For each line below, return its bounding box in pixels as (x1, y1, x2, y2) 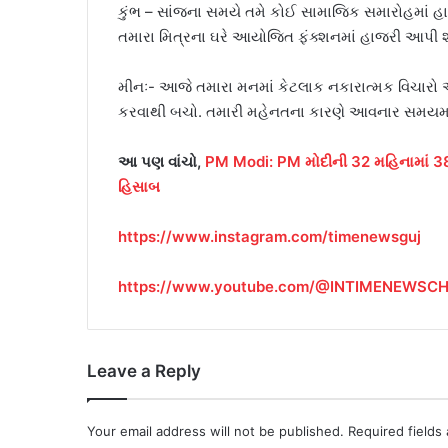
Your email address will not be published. (87, 423, 344, 440)
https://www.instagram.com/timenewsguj (118, 227, 421, 247)
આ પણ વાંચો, (118, 152, 205, 172)
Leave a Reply (87, 361, 201, 382)
